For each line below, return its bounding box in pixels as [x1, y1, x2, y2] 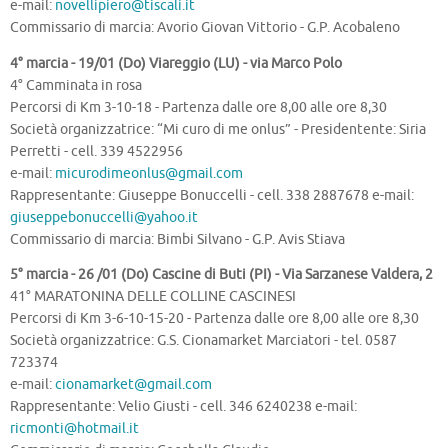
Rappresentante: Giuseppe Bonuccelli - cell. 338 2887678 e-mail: [10, 186, 414, 204]
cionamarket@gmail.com [55, 376, 212, 394]
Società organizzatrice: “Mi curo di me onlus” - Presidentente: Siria [10, 120, 426, 138]
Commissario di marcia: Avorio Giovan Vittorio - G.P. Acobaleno [10, 19, 400, 37]
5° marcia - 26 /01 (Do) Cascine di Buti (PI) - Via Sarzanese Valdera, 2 [10, 266, 433, 284]
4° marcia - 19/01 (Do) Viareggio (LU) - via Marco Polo [10, 54, 342, 72]
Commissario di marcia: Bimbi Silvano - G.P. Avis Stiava [10, 230, 345, 248]
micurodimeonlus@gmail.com [55, 164, 243, 182]
